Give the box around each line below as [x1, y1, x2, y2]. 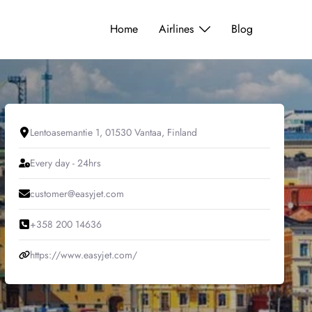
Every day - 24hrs [29, 155, 101, 170]
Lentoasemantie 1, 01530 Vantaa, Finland [29, 125, 197, 139]
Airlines [159, 21, 194, 38]
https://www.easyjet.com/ [29, 247, 137, 262]
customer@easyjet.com [29, 186, 124, 201]
